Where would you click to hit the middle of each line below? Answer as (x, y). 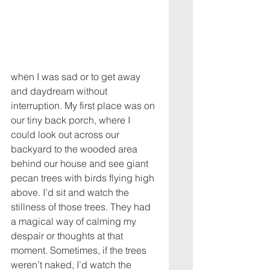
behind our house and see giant (81, 163)
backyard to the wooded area (75, 149)
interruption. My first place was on (84, 105)
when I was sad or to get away (77, 76)
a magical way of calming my (75, 221)
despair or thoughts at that (68, 235)
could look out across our (66, 134)
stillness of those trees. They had (82, 206)
